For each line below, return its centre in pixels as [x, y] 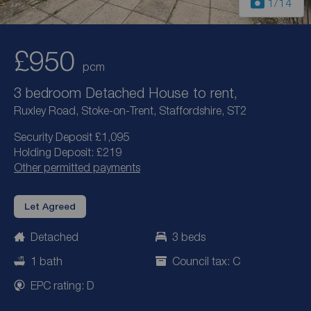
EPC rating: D [62, 285]
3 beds [189, 237]
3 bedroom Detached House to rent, [126, 93]
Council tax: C [206, 261]
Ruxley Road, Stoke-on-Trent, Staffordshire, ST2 [130, 111]
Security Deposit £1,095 [72, 137]
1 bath [47, 261]
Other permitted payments [77, 168]
